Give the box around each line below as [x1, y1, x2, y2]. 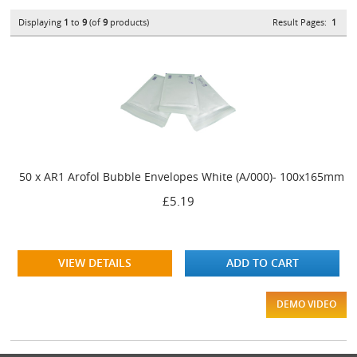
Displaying [18, 15, 65, 28]
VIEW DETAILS [57, 254, 131, 270]
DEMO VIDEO [276, 296, 336, 311]
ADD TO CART [226, 254, 299, 270]
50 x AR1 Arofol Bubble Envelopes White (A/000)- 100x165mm [19, 168, 345, 184]
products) [108, 15, 150, 28]
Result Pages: [272, 15, 331, 28]
